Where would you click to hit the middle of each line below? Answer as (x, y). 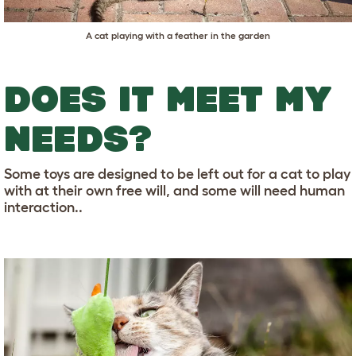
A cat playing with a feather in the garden (178, 35)
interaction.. (43, 207)
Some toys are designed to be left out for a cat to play (177, 174)
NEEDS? (78, 138)
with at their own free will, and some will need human (174, 190)
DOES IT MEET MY (168, 98)
